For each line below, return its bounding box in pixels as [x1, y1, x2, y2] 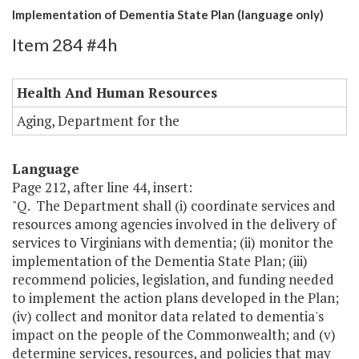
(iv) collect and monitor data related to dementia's [12, 307, 324, 326]
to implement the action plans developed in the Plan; [12, 288, 339, 308]
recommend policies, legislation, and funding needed [12, 270, 334, 289]
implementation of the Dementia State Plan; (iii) [12, 252, 308, 271]
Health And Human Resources [17, 83, 217, 103]
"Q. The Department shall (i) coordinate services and [12, 196, 336, 216]
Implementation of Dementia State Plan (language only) [12, 7, 324, 22]
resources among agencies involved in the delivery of [12, 215, 336, 234]
